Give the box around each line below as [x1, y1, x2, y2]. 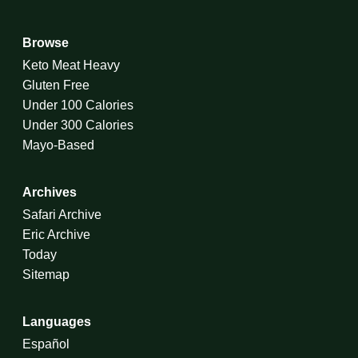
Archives [22, 185, 77, 199]
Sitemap [22, 268, 70, 281]
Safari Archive [22, 208, 101, 221]
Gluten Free [22, 78, 89, 92]
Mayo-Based [22, 138, 94, 152]
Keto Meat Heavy [22, 58, 120, 72]
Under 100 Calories [22, 98, 133, 112]
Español [22, 337, 70, 351]
